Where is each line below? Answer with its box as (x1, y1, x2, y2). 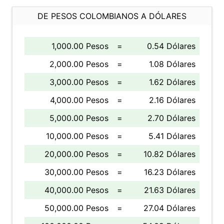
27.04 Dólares (143, 203, 195, 213)
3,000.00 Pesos (49, 77, 108, 87)
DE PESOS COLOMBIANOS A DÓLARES (37, 11, 186, 21)
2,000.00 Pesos (49, 59, 108, 69)
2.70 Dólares (147, 113, 195, 123)
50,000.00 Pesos (44, 203, 108, 213)
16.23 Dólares (144, 167, 195, 177)
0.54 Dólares (147, 41, 195, 51)
